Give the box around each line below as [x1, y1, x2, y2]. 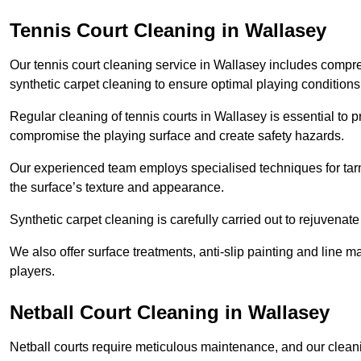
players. [10, 264, 55, 279]
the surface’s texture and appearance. [10, 180, 224, 195]
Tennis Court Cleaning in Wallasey [10, 19, 326, 42]
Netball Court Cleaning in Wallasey [10, 301, 330, 324]
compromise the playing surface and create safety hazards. [10, 129, 344, 143]
